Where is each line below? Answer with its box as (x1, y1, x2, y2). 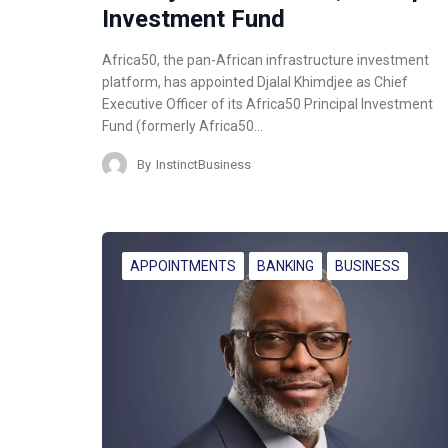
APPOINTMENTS (130, 258, 236, 275)
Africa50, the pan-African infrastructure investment (102, 52, 429, 69)
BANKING (257, 258, 314, 275)
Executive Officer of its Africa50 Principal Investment (102, 96, 433, 113)
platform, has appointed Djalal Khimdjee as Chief (102, 74, 408, 91)
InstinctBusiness (156, 156, 251, 172)
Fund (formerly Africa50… (102, 118, 263, 135)
